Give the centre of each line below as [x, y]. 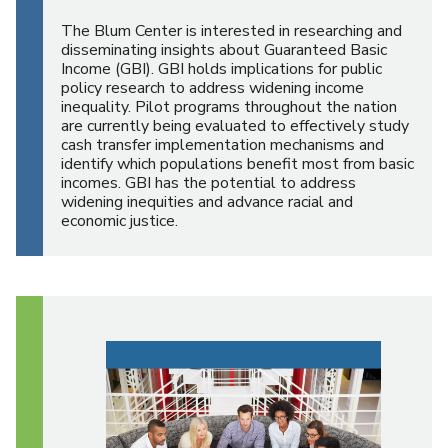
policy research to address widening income [212, 87]
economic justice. [119, 220]
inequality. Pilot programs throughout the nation [229, 106]
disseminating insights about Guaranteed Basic [224, 49]
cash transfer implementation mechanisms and [222, 144]
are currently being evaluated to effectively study [235, 125]
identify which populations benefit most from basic [237, 163]
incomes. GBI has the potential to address [208, 182]
